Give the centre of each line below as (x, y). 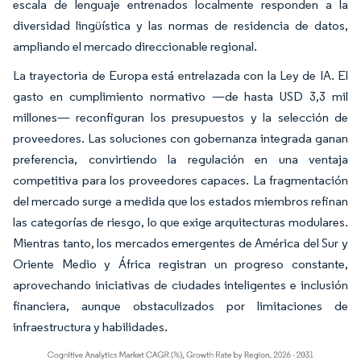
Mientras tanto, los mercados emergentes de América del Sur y (180, 243)
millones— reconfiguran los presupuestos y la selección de (180, 117)
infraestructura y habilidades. (90, 326)
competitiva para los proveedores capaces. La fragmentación (180, 180)
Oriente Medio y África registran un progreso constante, (180, 263)
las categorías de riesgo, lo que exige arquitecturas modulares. (180, 222)
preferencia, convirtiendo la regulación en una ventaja (180, 159)
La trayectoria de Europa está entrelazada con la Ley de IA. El (180, 75)
